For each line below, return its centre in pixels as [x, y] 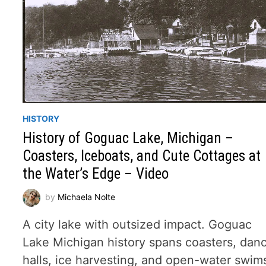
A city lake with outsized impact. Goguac [137, 224]
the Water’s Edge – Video [96, 173]
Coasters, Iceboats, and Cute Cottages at [142, 156]
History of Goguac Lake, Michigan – [128, 138]
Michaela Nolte [87, 197]
